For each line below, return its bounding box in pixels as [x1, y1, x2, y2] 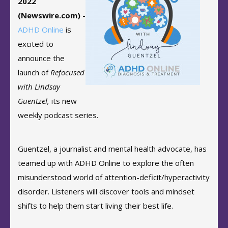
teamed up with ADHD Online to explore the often [18, 158, 194, 168]
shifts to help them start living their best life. [18, 201, 175, 211]
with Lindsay [18, 81, 60, 92]
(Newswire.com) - [18, 10, 85, 20]
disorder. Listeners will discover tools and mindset [18, 186, 194, 196]
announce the [18, 53, 65, 63]
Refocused [50, 67, 84, 77]
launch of [18, 67, 50, 77]
